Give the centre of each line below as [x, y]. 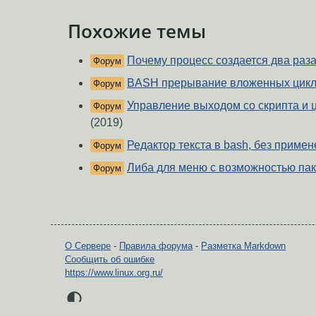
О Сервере [88, 246]
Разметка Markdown [243, 246]
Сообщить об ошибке [110, 260]
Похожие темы [137, 31]
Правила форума [156, 246]
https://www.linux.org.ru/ [114, 273]
